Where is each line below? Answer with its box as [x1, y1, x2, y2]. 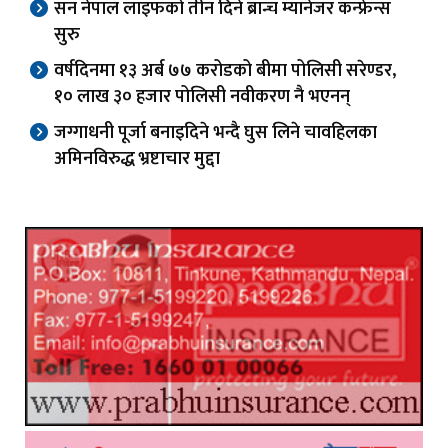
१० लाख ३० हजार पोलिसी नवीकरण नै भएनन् [54, 81, 350, 112]
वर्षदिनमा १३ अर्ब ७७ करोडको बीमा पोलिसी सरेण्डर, [54, 55, 396, 86]
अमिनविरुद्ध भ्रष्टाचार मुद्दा [54, 143, 220, 174]
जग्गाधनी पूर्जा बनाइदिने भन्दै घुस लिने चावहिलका [54, 117, 377, 148]
